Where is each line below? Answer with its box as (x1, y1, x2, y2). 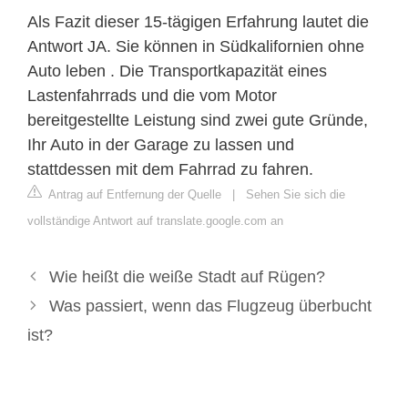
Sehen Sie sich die (246, 187, 345, 201)
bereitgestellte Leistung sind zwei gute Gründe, (27, 110, 368, 129)
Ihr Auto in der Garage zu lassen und (27, 135, 294, 154)
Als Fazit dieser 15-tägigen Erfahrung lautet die (27, 12, 369, 31)
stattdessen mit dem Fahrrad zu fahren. (27, 159, 313, 178)
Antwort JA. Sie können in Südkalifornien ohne (27, 36, 364, 56)
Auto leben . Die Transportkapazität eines (27, 61, 327, 80)
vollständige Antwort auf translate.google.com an (27, 213, 283, 228)
